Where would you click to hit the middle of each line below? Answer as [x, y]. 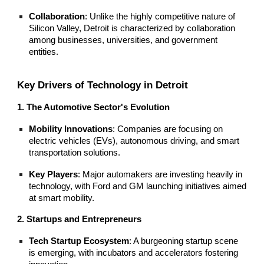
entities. [44, 52]
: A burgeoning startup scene [184, 241]
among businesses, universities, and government [123, 40]
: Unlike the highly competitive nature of [160, 17]
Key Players [54, 174]
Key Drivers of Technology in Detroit [103, 85]
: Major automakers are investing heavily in [160, 174]
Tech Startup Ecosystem [79, 241]
